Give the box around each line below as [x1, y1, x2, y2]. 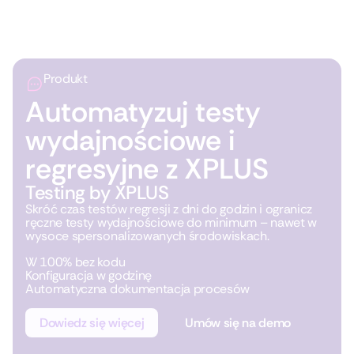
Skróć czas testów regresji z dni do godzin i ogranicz [25, 201, 313, 217]
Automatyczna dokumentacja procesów [25, 281, 250, 297]
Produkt [43, 70, 88, 87]
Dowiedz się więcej [40, 314, 145, 331]
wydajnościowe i [25, 122, 235, 159]
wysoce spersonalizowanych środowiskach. [25, 228, 269, 244]
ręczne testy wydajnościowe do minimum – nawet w [25, 214, 317, 231]
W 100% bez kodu [25, 254, 126, 270]
